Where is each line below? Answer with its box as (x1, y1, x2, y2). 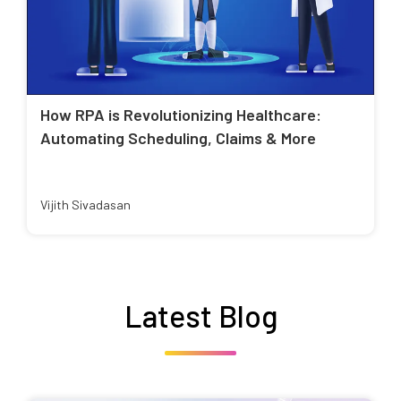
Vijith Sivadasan (40, 197, 131, 213)
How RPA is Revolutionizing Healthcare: (40, 105, 321, 125)
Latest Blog (124, 297, 277, 335)
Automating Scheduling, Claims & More (40, 128, 316, 149)
